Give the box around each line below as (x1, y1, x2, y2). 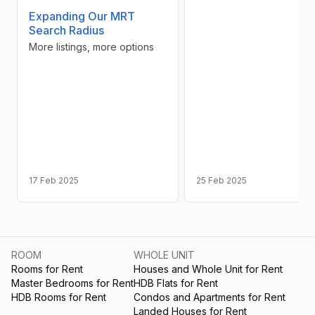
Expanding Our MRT (29, 9, 135, 24)
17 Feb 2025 (29, 175, 79, 186)
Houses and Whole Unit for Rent (134, 263, 283, 276)
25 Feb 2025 (196, 175, 247, 186)
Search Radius (29, 23, 104, 38)
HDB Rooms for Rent (11, 291, 106, 304)
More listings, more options (29, 41, 154, 53)
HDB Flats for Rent (134, 277, 218, 290)
